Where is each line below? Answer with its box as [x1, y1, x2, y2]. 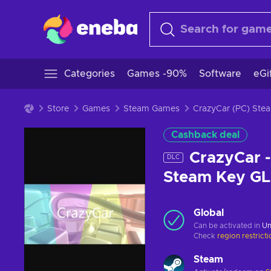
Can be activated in [194, 222, 262, 229]
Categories [64, 69, 115, 79]
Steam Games [123, 105, 180, 113]
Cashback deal [171, 130, 240, 140]
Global [194, 208, 224, 218]
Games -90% [127, 69, 187, 79]
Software [199, 69, 241, 79]
